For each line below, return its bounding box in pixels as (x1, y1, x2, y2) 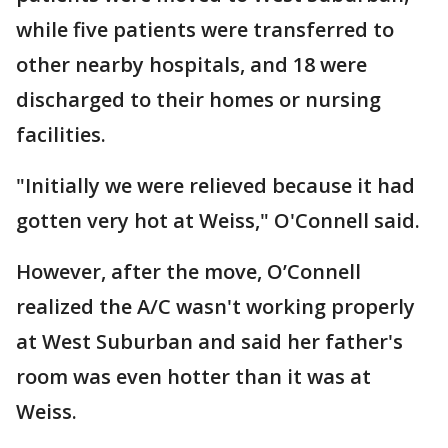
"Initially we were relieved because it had (16, 172, 415, 199)
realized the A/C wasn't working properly (16, 293, 415, 320)
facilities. (16, 121, 111, 148)
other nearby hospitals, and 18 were (16, 51, 367, 78)
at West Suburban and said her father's (16, 328, 403, 355)
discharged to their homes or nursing (16, 86, 381, 113)
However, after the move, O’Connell (16, 258, 361, 285)
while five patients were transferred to (16, 16, 394, 43)
